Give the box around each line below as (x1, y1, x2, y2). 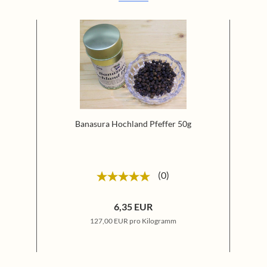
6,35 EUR (113, 201, 153, 212)
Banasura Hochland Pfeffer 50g (74, 119, 191, 129)
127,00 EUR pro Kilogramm (89, 216, 176, 225)
